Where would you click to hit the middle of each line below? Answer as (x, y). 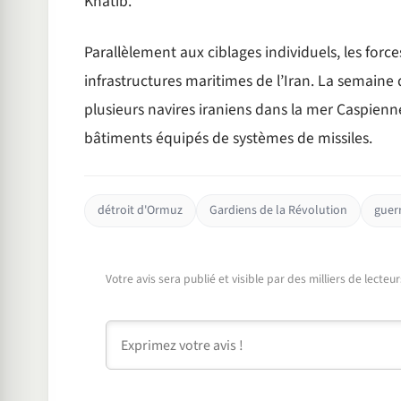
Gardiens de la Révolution (278, 210)
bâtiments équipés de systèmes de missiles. (228, 138)
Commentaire (147, 331)
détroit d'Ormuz (140, 210)
